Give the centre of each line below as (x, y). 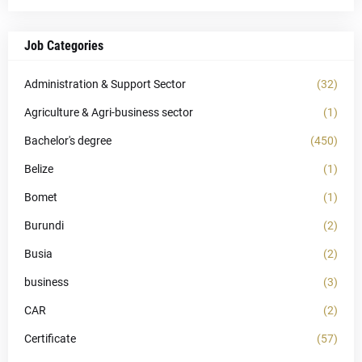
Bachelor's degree (68, 141)
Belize (39, 169)
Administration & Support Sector (105, 84)
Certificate (50, 339)
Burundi (44, 225)
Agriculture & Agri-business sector (109, 112)
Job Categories (64, 46)
